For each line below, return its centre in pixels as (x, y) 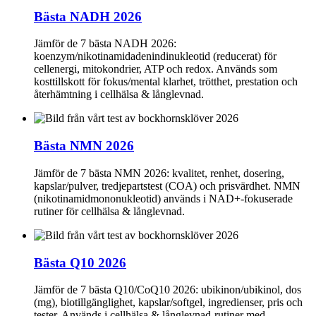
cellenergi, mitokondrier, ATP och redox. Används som (156, 69)
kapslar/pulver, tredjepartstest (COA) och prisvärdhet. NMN (167, 186)
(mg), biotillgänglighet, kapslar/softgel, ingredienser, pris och (168, 303)
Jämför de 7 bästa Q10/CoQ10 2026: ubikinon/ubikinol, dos (168, 290)
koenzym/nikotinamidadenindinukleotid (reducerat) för (155, 56)
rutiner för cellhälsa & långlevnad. (109, 211)
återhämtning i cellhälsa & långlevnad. (119, 95)
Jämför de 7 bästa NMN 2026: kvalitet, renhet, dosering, (159, 173)
